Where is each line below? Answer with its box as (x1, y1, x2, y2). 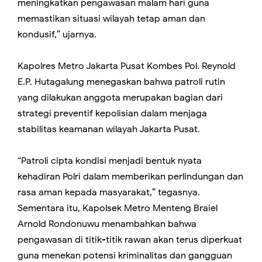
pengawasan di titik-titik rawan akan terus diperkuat (18, 234, 242, 246)
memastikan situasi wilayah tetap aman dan (18, 13, 205, 25)
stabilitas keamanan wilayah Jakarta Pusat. (18, 123, 200, 136)
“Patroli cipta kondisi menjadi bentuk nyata (18, 155, 202, 167)
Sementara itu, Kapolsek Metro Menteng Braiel (18, 202, 218, 215)
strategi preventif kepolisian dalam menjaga (18, 108, 207, 120)
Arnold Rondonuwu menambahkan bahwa (18, 218, 196, 230)
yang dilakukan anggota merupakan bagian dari (18, 92, 223, 104)
